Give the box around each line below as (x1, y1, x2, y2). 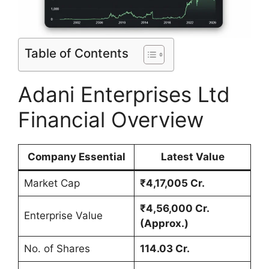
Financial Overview (18, 107, 204, 133)
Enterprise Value (23, 210, 103, 222)
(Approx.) (139, 217, 189, 230)
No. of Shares (23, 243, 90, 255)
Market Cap (23, 177, 80, 190)
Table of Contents (25, 46, 128, 61)
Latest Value (160, 151, 225, 163)
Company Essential (27, 151, 125, 163)
